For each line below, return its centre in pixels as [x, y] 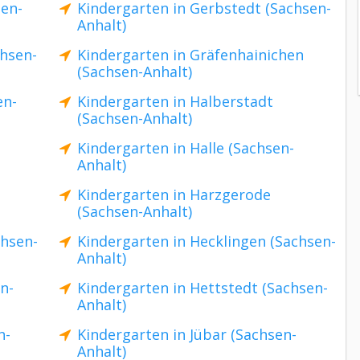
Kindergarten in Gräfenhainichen [190, 55]
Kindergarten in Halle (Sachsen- [186, 148]
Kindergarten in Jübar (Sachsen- [187, 334]
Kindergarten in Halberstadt [175, 101]
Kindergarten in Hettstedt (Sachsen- [202, 288]
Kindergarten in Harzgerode [174, 194]
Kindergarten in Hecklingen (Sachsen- [207, 241]
